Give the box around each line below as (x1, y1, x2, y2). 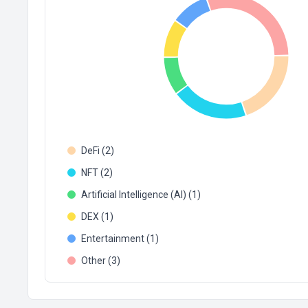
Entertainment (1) (81, 233, 159, 244)
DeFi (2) (81, 145, 114, 156)
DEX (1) (81, 211, 113, 222)
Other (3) (81, 255, 120, 266)
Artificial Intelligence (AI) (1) (81, 189, 201, 200)
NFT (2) (81, 167, 113, 178)
